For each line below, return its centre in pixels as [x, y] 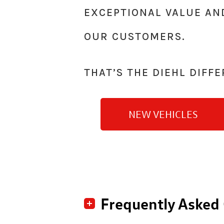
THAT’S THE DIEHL [137, 72]
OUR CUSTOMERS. [135, 36]
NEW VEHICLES [163, 114]
